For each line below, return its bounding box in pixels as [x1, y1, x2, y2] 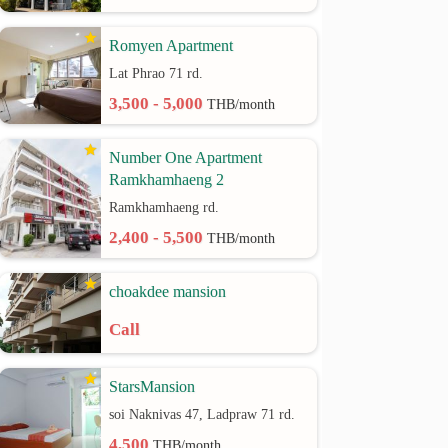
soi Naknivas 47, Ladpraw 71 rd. [109, 407, 296, 422]
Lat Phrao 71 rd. [109, 66, 204, 81]
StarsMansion [109, 378, 196, 395]
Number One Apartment [109, 149, 263, 166]
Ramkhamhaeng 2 [109, 171, 225, 188]
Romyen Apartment [109, 37, 234, 54]
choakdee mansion [109, 283, 227, 300]
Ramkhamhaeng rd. [109, 200, 220, 215]
